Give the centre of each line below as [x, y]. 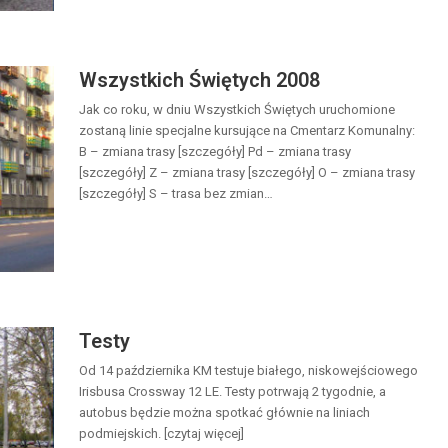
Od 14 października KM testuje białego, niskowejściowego [248, 370]
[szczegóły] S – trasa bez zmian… [176, 193]
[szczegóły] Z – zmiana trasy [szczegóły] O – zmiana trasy [247, 172]
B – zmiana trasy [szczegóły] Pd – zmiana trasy [215, 151]
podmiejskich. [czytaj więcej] [161, 433]
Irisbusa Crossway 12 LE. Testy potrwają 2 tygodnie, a [232, 391]
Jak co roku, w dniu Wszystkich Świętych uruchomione [237, 109]
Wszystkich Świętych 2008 [199, 79]
